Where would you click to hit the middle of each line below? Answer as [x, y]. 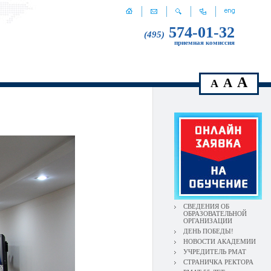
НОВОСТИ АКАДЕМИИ [220, 241]
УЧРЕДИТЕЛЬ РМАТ [215, 252]
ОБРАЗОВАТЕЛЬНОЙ [215, 214]
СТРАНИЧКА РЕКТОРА [218, 262]
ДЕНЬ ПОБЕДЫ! [208, 231]
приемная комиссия [204, 42]
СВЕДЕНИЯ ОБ [206, 206]
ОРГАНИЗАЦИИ [208, 221]
